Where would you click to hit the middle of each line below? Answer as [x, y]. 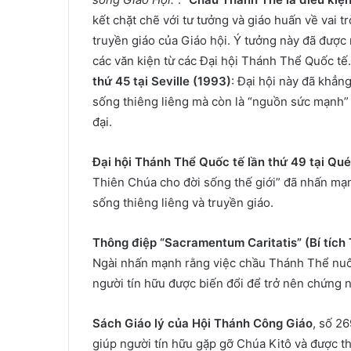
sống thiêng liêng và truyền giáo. [183, 203]
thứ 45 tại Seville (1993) [162, 81]
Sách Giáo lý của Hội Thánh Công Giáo [203, 323]
